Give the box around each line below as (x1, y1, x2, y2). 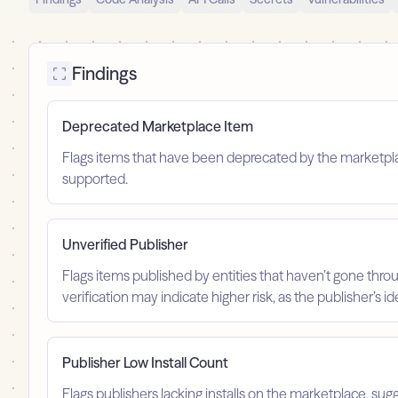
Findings (72, 62, 137, 85)
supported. (62, 170, 128, 188)
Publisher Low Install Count (62, 354, 228, 372)
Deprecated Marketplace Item (62, 117, 253, 136)
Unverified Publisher (62, 235, 188, 254)
